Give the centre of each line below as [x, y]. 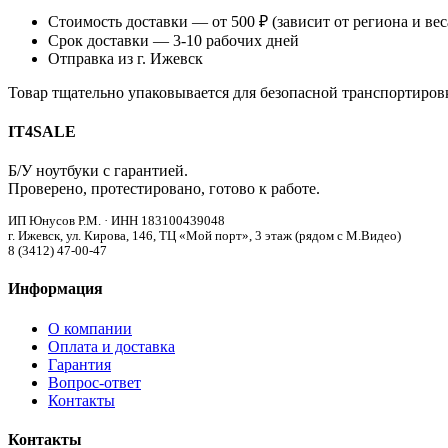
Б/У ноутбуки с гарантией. [98, 171]
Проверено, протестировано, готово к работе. [164, 189]
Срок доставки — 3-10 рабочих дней [173, 40]
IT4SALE [42, 131]
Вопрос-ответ [94, 382]
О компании [90, 328]
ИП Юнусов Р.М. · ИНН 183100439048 [116, 221]
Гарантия [79, 364]
